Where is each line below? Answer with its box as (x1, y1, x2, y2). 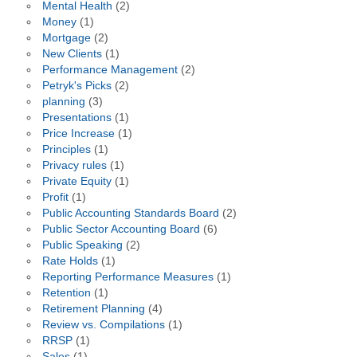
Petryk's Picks (41, 79, 112, 92)
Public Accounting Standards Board (41, 206, 219, 219)
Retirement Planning (41, 302, 145, 315)
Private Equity (41, 175, 112, 187)
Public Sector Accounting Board (41, 222, 200, 235)
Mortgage (41, 31, 91, 44)
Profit (41, 190, 69, 203)
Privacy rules (41, 159, 107, 171)
